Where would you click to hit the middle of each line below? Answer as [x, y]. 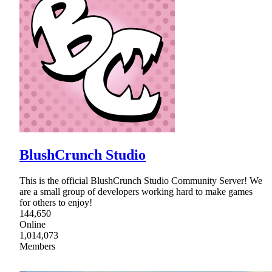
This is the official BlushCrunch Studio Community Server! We [141, 180]
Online [32, 224]
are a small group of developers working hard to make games [136, 191]
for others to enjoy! [56, 202]
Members [37, 246]
